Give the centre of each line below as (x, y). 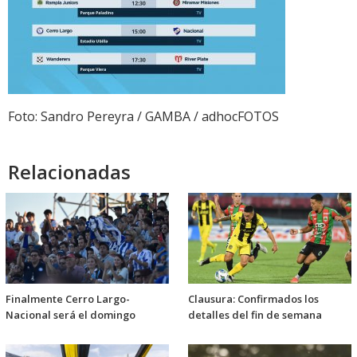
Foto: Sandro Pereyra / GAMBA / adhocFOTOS (143, 117)
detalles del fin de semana (255, 315)
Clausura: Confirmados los (253, 299)
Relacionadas (69, 172)
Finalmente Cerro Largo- (68, 299)
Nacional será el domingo (71, 315)
